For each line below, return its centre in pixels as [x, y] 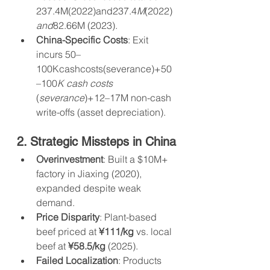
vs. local [154, 231]
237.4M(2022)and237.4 [86, 11]
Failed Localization [77, 260]
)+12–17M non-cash [129, 98]
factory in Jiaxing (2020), [90, 174]
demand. [55, 202]
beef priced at [67, 231]
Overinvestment [70, 159]
